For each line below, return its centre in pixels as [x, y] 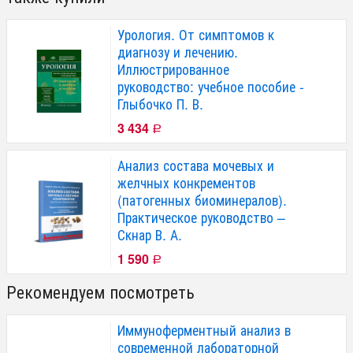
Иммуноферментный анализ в [204, 329]
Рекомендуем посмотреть [100, 291]
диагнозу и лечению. [178, 51]
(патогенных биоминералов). [202, 199]
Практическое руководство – [201, 217]
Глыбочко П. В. [160, 103]
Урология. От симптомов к [196, 34]
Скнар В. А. [150, 234]
